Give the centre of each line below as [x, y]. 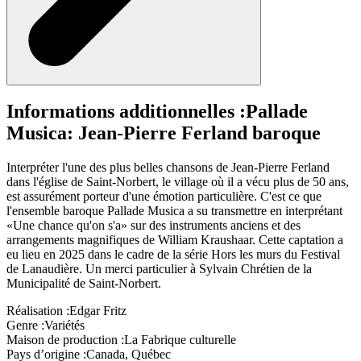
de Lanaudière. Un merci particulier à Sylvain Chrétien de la [159, 269]
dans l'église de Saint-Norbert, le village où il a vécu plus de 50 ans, [178, 182]
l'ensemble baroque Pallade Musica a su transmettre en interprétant [174, 211]
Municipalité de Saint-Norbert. [84, 284]
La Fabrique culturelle [180, 340]
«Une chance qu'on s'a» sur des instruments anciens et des [154, 226]
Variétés [64, 326]
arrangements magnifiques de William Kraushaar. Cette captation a [175, 240]
